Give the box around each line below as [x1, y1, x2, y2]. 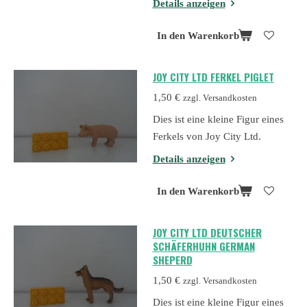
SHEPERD [152, 252, 193, 267]
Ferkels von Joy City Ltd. [152, 131, 261, 143]
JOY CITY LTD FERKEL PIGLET [152, 69, 274, 85]
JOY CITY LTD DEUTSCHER [152, 225, 262, 240]
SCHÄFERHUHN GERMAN [152, 238, 255, 254]
